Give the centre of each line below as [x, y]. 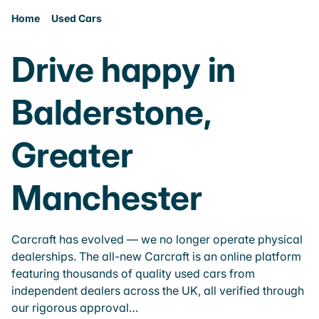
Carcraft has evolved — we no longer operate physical [157, 239]
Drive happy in [124, 69]
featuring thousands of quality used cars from [133, 273]
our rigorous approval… [75, 308]
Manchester [107, 198]
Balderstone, [111, 112]
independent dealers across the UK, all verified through [158, 291]
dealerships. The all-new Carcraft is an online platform [156, 256]
